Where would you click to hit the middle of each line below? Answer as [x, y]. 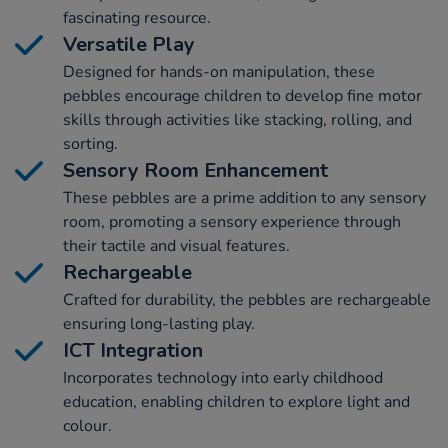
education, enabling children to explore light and [236, 402]
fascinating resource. [137, 18]
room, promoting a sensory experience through [232, 222]
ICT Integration [133, 351]
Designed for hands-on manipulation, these [219, 72]
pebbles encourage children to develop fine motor [242, 96]
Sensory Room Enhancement [195, 171]
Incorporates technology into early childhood [223, 378]
